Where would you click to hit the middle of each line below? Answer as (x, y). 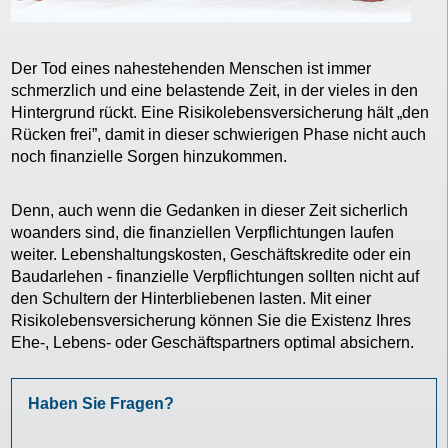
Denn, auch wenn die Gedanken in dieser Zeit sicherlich (210, 210)
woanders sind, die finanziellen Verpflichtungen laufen (203, 232)
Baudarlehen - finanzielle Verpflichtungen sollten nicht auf (215, 276)
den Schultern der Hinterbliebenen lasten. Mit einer (191, 298)
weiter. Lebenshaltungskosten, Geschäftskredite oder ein (211, 254)
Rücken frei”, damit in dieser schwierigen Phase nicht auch (219, 134)
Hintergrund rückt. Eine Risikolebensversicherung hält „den (220, 112)
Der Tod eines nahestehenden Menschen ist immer (191, 68)
